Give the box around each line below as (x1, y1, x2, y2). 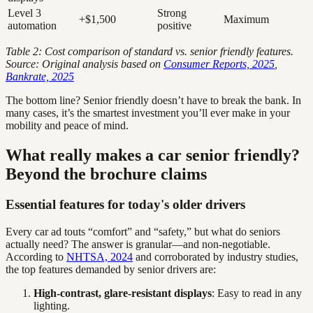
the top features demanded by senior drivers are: (6, 263, 216, 276)
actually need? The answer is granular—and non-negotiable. (6, 238, 270, 251)
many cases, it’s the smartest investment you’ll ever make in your (6, 106, 290, 119)
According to (6, 251, 66, 263)
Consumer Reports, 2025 (163, 57, 275, 70)
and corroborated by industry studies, (133, 251, 298, 263)
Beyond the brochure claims (6, 164, 207, 183)
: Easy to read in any (212, 287, 302, 300)
